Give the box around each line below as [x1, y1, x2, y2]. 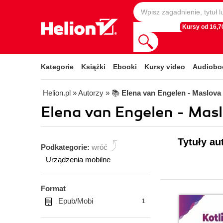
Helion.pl [43, 89, 71, 97]
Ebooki [113, 63, 137, 71]
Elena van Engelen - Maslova [121, 89, 221, 97]
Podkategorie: [41, 143, 92, 151]
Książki [81, 63, 106, 71]
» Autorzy [73, 89, 104, 97]
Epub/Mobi [58, 197, 93, 205]
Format [41, 184, 66, 193]
